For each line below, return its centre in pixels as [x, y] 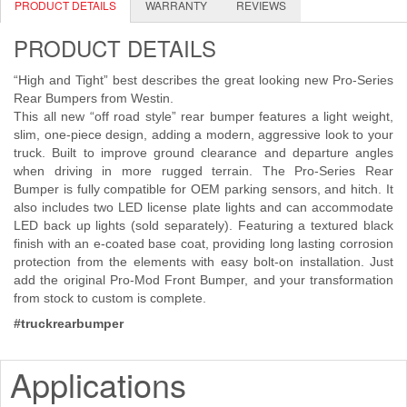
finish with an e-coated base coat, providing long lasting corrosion [203, 244]
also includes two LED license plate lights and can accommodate [203, 208]
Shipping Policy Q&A [223, 39]
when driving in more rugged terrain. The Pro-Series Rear [203, 171]
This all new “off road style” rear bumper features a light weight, [203, 117]
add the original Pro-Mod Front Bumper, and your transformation [203, 280]
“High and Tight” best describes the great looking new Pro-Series [203, 80]
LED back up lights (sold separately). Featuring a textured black [203, 226]
